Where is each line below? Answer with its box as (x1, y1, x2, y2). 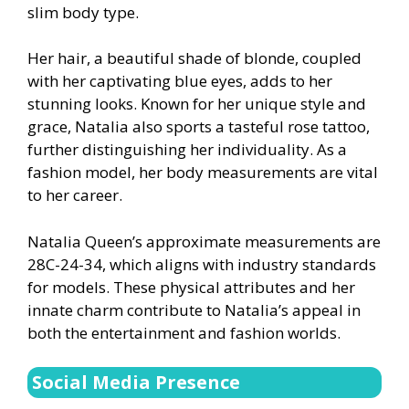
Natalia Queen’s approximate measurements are (27, 230, 381, 252)
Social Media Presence (32, 370, 240, 395)
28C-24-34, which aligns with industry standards (27, 253, 376, 275)
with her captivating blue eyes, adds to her (27, 70, 332, 92)
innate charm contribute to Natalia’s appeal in (27, 299, 361, 320)
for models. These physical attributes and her (27, 276, 355, 298)
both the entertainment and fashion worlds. (27, 321, 341, 343)
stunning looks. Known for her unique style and (27, 93, 366, 115)
